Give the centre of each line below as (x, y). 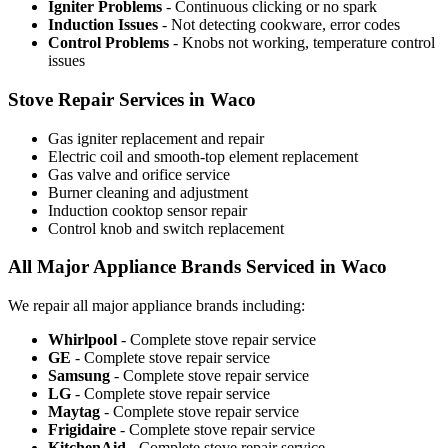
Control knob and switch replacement (166, 228)
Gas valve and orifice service (139, 174)
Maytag (74, 412)
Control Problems (108, 43)
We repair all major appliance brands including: (156, 306)
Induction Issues (103, 25)
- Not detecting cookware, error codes (279, 25)
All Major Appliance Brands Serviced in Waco (197, 267)
